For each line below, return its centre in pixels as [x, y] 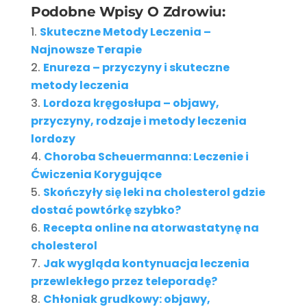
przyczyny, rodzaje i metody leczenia [138, 121]
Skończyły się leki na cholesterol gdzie [154, 192]
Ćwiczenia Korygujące [96, 174]
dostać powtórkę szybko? [106, 210]
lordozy [53, 138]
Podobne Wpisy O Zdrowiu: [128, 11]
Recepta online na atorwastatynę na [151, 228]
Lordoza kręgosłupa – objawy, [131, 103]
